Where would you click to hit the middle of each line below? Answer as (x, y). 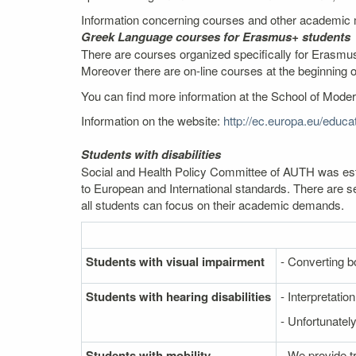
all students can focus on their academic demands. (213, 205)
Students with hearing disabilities (178, 296)
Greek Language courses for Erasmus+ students (216, 37)
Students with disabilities (151, 154)
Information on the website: (152, 120)
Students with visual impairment (175, 261)
